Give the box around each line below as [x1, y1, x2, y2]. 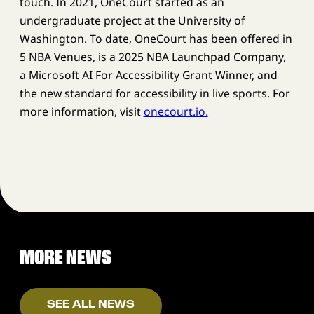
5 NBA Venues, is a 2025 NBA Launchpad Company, [19, 48, 286, 64]
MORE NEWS [19, 247, 111, 268]
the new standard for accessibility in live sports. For [19, 85, 290, 101]
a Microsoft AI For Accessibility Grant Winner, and [19, 67, 278, 83]
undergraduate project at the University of [19, 12, 245, 28]
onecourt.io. [143, 103, 208, 119]
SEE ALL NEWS [46, 300, 135, 310]
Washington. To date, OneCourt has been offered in [19, 30, 292, 46]
